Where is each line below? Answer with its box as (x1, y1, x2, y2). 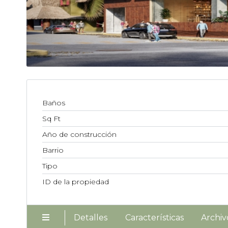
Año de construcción (42, 129, 117, 139)
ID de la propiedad (42, 177, 109, 186)
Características (125, 212, 184, 222)
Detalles (74, 212, 108, 222)
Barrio (42, 145, 64, 155)
